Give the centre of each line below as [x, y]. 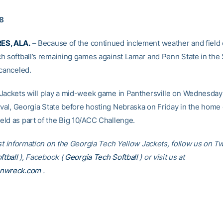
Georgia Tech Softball [101, 157]
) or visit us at [162, 157]
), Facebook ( [41, 157]
